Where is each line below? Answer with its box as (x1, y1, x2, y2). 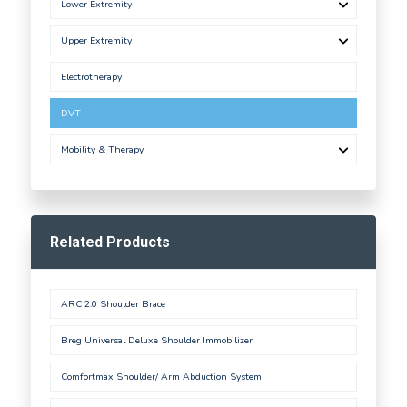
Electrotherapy (60, 70, 122, 84)
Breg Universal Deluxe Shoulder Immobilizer (60, 333, 253, 348)
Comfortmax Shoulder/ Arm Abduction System (60, 370, 262, 384)
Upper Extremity (60, 34, 132, 48)
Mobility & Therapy (60, 143, 144, 157)
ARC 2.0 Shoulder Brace (60, 297, 165, 312)
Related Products (50, 233, 170, 252)
